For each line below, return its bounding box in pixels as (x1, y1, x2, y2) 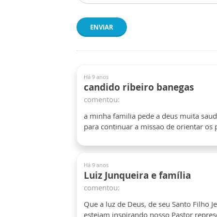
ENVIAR (90, 23, 113, 31)
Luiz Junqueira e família (84, 169, 191, 182)
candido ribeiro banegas (84, 81, 194, 93)
